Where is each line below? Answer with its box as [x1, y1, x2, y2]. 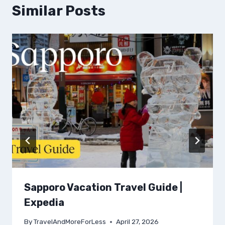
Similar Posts [12, 3, 105, 20]
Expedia [24, 196, 64, 208]
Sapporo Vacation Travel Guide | [24, 181, 182, 193]
